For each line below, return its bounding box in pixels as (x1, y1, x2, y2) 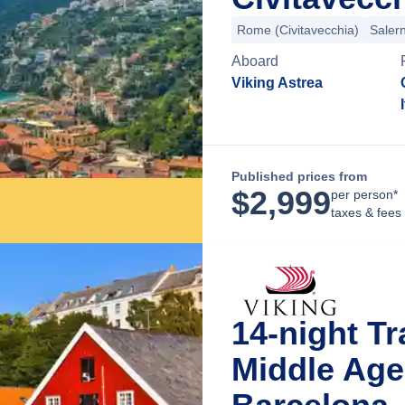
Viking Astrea (231, 75, 323, 90)
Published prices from (231, 169, 367, 184)
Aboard (231, 53, 278, 69)
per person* (331, 187, 398, 202)
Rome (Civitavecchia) (237, 23, 359, 37)
